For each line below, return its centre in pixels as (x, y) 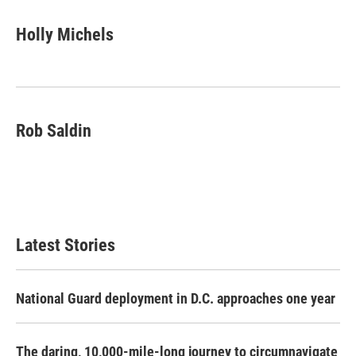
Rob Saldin (54, 131)
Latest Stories (66, 245)
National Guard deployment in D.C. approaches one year (176, 298)
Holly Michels (65, 35)
